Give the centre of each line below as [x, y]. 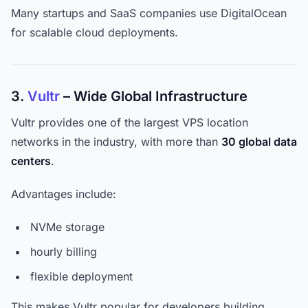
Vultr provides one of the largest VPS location [130, 122]
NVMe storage [67, 227]
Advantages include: [64, 194]
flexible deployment [81, 276]
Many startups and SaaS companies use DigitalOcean [149, 13]
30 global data [259, 142]
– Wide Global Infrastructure [154, 96]
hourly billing [64, 252]
